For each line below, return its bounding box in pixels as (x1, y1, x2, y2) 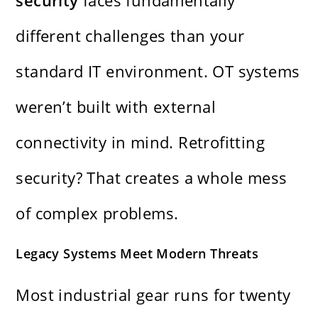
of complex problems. (16, 202, 179, 224)
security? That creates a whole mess (16, 167, 287, 189)
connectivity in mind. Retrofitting (16, 131, 265, 153)
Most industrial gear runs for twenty (16, 284, 291, 306)
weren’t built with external (16, 96, 216, 118)
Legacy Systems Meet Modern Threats (16, 245, 259, 263)
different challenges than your (16, 25, 245, 47)
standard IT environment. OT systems (16, 60, 300, 82)
